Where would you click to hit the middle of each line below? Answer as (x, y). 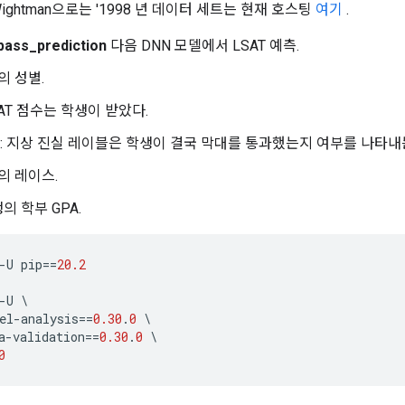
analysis (50, 318)
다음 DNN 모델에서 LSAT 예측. (203, 45)
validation (49, 336)
